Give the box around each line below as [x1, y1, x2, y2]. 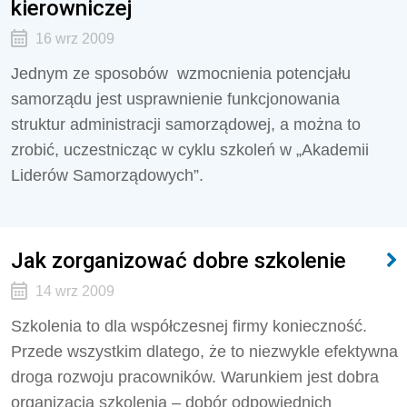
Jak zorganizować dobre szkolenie [11, 247, 346, 273]
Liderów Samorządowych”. [11, 166, 203, 184]
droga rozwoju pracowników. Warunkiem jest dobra [11, 368, 379, 386]
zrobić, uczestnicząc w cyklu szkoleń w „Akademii [11, 141, 369, 159]
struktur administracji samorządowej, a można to [11, 115, 361, 134]
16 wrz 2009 [35, 31, 114, 46]
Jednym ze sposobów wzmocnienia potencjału [11, 65, 351, 83]
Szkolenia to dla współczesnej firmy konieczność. [11, 317, 367, 335]
